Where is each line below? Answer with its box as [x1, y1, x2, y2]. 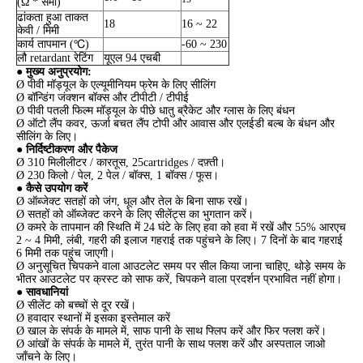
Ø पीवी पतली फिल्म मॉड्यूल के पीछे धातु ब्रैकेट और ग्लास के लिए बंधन [16, 105, 295, 117]
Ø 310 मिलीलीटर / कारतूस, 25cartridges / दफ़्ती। [16, 156, 225, 169]
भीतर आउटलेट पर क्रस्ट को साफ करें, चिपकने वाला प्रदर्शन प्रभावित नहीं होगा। [16, 273, 342, 286]
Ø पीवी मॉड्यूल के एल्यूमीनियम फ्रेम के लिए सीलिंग [16, 79, 216, 92]
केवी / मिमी [17, 24, 59, 37]
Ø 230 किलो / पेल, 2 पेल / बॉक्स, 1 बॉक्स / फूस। [16, 169, 219, 182]
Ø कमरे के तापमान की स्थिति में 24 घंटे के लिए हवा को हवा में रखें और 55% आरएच [16, 221, 346, 234]
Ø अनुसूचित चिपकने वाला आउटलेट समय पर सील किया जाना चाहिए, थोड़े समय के [16, 260, 345, 273]
